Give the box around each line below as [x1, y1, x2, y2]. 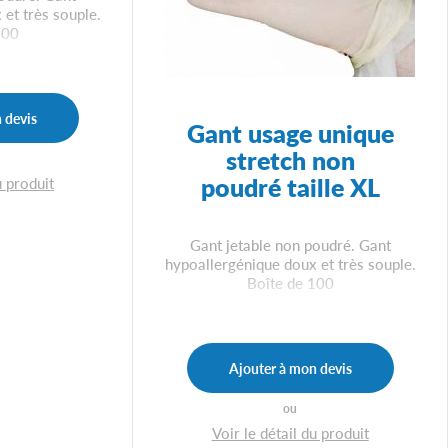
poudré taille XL [200, 169, 380, 205]
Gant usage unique [186, 115, 394, 151]
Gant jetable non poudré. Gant [189, 233, 391, 255]
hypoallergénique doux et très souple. [164, 252, 416, 274]
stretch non [225, 142, 355, 178]
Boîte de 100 [246, 271, 334, 293]
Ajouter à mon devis [228, 357, 352, 378]
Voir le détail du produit [211, 421, 369, 443]
